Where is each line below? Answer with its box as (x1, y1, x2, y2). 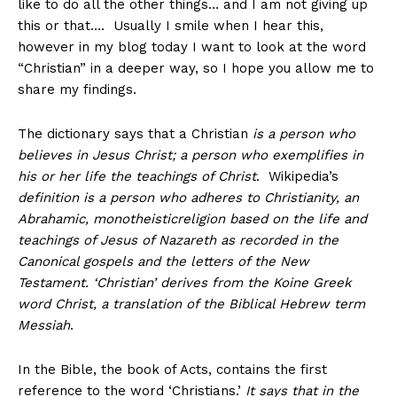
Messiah (18, 317, 70, 334)
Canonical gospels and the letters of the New (18, 253, 309, 270)
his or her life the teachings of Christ (18, 168, 256, 185)
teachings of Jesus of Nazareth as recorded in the (18, 232, 339, 249)
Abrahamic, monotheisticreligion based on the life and (18, 211, 367, 228)
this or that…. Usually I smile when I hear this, (18, 18, 323, 35)
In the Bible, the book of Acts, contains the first (18, 362, 327, 378)
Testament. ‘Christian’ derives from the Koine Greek (18, 275, 352, 292)
